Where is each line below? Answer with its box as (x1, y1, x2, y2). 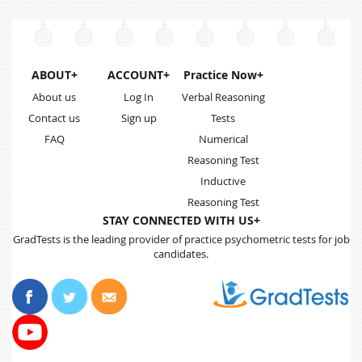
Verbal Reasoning (181, 90, 265, 105)
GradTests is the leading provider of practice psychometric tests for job (12, 232, 350, 247)
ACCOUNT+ (107, 67, 170, 83)
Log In (124, 90, 154, 105)
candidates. (154, 246, 208, 262)
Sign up (120, 111, 157, 126)
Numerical (198, 132, 248, 147)
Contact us (28, 111, 81, 126)
